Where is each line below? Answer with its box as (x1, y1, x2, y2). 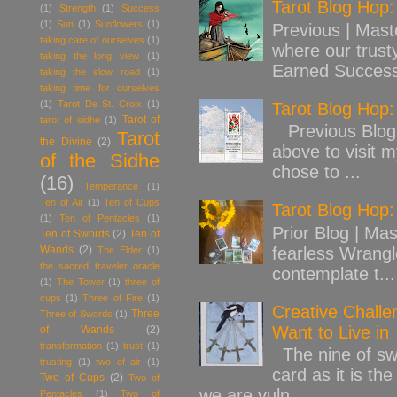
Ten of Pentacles (59, 212, 140, 223)
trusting (40, 355, 72, 367)
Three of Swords (40, 307, 113, 319)
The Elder (97, 244, 142, 255)
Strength (58, 2, 96, 13)
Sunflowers (95, 18, 143, 29)
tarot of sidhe (40, 113, 100, 125)
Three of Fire (82, 292, 143, 303)
